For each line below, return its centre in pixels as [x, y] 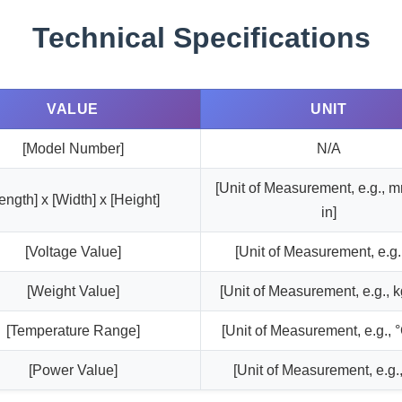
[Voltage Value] [73, 252]
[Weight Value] [73, 291]
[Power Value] [73, 370]
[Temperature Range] [73, 331]
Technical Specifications [201, 38]
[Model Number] [73, 149]
